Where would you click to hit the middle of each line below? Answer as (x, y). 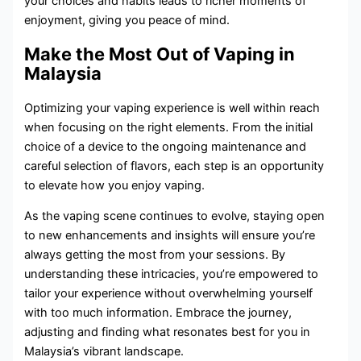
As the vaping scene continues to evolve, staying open (175, 216)
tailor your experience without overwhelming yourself (169, 294)
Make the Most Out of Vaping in (160, 54)
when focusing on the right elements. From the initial (169, 127)
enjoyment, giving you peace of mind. (127, 21)
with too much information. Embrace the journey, (158, 313)
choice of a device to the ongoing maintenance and (166, 146)
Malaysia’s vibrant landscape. (104, 352)
